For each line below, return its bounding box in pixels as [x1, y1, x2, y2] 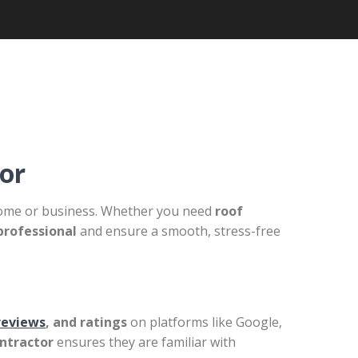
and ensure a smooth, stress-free [77, 222, 280, 240]
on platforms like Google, [127, 313, 282, 331]
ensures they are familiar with [54, 333, 236, 351]
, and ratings [46, 313, 127, 331]
